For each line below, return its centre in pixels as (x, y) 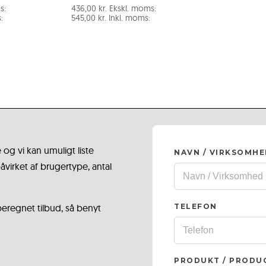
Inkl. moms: (129, 18)
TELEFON (196, 206)
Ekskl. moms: (132, 8)
